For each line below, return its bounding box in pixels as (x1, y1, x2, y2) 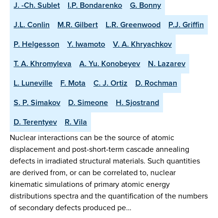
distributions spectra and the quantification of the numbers (10, 190, 208, 202)
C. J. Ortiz (93, 77, 127, 89)
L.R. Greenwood (106, 19, 161, 31)
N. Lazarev (148, 58, 185, 70)
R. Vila (65, 116, 87, 128)
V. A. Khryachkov (113, 38, 172, 50)
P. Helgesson (14, 38, 59, 50)
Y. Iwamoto (67, 38, 105, 50)
